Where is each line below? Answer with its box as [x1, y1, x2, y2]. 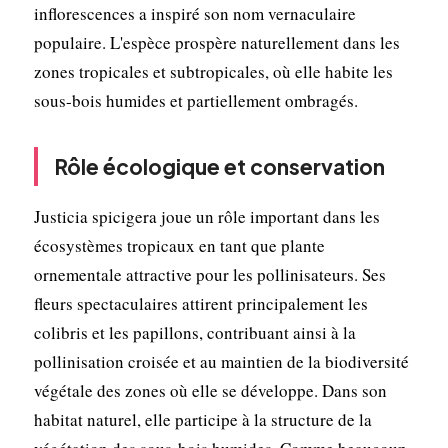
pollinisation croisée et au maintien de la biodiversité [33, 349, 409, 373]
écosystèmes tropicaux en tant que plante [33, 233, 325, 257]
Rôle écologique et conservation [53, 152, 385, 180]
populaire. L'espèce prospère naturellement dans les [33, 30, 400, 54]
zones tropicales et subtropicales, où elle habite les [33, 59, 393, 83]
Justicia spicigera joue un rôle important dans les [33, 204, 380, 228]
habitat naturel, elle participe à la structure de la [33, 407, 372, 431]
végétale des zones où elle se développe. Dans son [33, 378, 387, 402]
